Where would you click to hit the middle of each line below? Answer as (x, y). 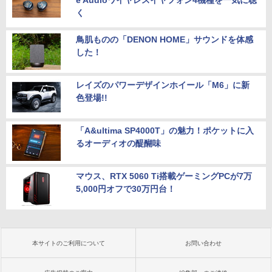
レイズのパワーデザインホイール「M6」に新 (163, 85)
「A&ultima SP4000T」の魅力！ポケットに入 (165, 131)
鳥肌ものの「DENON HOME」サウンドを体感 (165, 40)
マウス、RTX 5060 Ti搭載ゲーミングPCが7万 (164, 176)
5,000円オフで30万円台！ (126, 189)
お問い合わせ (203, 243)
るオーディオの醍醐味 (118, 144)
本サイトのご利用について (69, 243)
